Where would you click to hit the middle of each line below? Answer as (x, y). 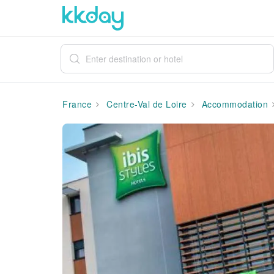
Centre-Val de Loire (145, 104)
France (77, 104)
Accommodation (233, 104)
